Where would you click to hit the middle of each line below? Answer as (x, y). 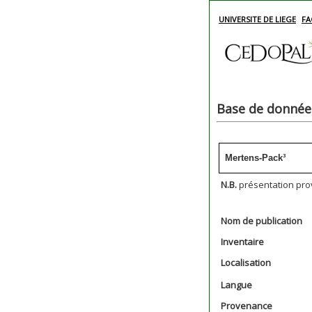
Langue (236, 285)
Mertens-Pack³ (255, 158)
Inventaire (242, 242)
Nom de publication (262, 221)
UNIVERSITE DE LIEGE (257, 19)
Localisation (246, 263)
